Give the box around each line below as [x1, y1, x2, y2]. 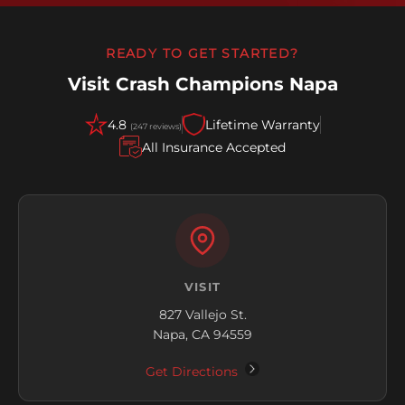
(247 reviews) [129, 120, 182, 131]
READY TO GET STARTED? [106, 45, 299, 62]
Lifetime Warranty [204, 116, 320, 133]
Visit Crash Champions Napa [67, 73, 338, 96]
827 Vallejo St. [158, 306, 247, 324]
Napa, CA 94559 [153, 326, 252, 344]
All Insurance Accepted [142, 138, 286, 155]
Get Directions [146, 363, 241, 381]
